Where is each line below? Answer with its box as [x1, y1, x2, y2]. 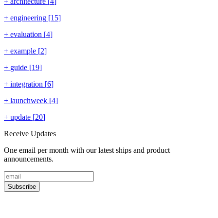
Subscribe [8, 183, 36, 190]
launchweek [10, 96, 47, 105]
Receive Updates [4, 129, 56, 138]
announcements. [4, 155, 54, 163]
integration [10, 80, 43, 88]
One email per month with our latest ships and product [4, 146, 170, 154]
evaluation [10, 30, 42, 38]
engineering [10, 14, 46, 22]
